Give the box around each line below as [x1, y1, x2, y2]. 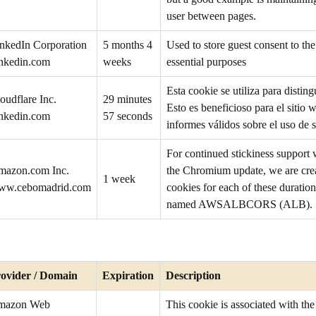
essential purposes [166, 56, 246, 68]
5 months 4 [103, 39, 152, 51]
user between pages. [166, 10, 256, 22]
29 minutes [103, 93, 152, 105]
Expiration [102, 269, 154, 281]
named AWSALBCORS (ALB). [166, 198, 312, 210]
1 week [103, 173, 135, 185]
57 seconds [103, 110, 152, 122]
